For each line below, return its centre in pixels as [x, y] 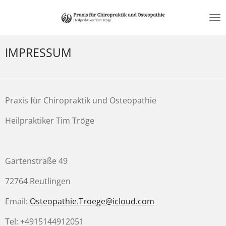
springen [22, 35]
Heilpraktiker [31, 121]
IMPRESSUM [38, 52]
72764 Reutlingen [38, 181]
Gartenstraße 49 [36, 161]
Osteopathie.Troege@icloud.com [92, 201]
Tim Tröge [75, 121]
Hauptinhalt [27, 22]
